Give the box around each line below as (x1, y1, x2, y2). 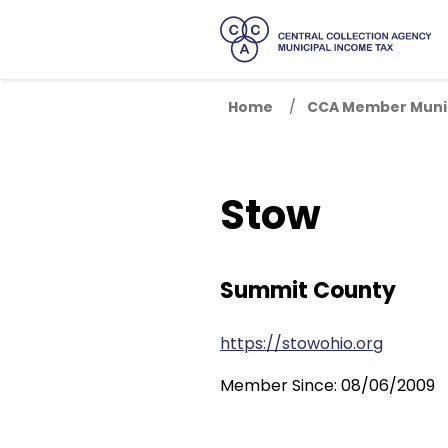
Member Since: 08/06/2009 (220, 374, 435, 398)
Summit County (220, 275, 396, 307)
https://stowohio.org (220, 332, 383, 356)
